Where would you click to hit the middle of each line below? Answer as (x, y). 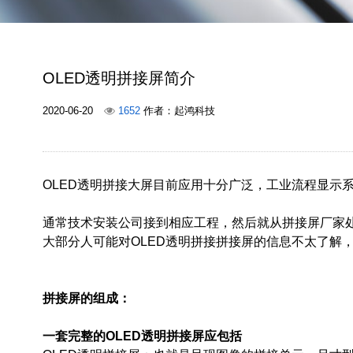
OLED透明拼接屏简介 (119, 78)
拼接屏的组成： (86, 298)
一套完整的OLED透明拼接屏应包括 (142, 336)
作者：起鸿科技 (177, 111)
